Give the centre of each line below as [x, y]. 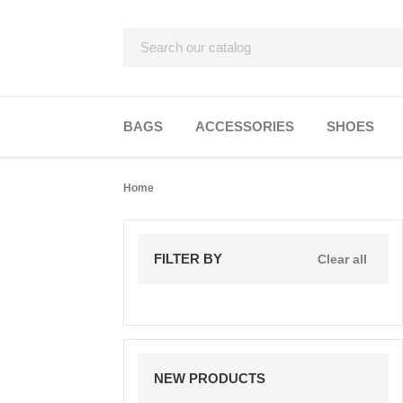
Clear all [342, 259]
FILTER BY [188, 258]
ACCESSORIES [244, 126]
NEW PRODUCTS [210, 378]
